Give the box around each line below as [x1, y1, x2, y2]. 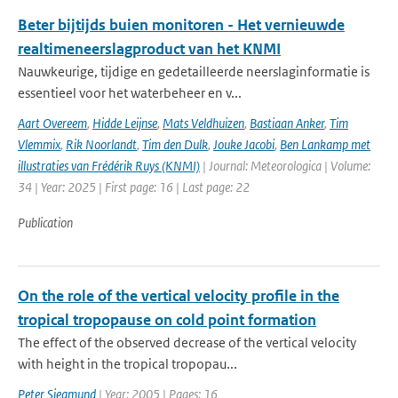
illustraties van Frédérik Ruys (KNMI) [18, 157, 200, 174]
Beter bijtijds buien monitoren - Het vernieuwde [18, 15, 345, 35]
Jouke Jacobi [213, 136, 275, 153]
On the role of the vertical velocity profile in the [18, 286, 339, 306]
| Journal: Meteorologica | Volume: [200, 157, 370, 174]
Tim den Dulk [142, 136, 208, 153]
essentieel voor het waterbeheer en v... [18, 84, 242, 101]
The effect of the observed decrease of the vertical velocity [18, 334, 356, 351]
